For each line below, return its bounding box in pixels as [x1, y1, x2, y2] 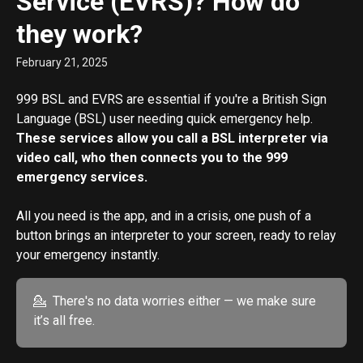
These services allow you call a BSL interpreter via [16, 130, 331, 146]
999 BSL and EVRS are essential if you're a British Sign [16, 92, 330, 107]
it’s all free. [33, 313, 95, 329]
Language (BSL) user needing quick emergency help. [16, 111, 316, 126]
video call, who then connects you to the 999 [16, 150, 291, 165]
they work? [16, 19, 143, 49]
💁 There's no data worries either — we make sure [33, 293, 319, 310]
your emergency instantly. [16, 247, 160, 263]
